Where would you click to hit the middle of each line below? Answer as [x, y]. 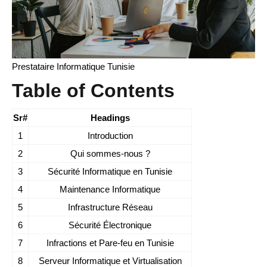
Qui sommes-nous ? [110, 154]
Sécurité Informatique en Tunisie [110, 172]
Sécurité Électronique [110, 225]
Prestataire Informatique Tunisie [73, 67]
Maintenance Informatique [110, 190]
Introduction [110, 136]
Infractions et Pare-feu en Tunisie [110, 243]
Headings [110, 118]
